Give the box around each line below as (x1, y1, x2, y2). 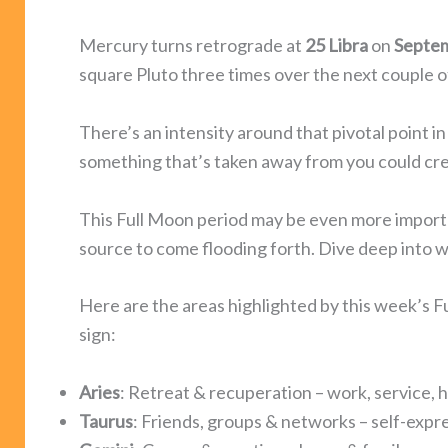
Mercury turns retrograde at (79, 33, 305, 56)
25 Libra (305, 33, 368, 56)
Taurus (79, 410, 133, 433)
